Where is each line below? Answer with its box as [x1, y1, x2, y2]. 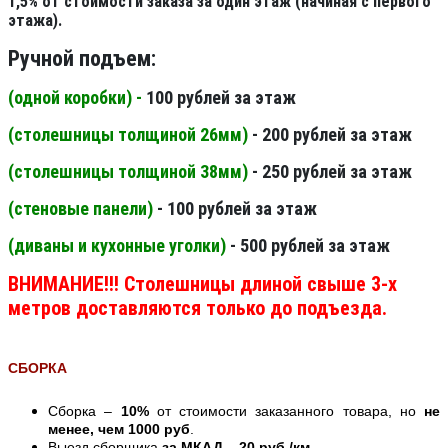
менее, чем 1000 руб [48, 420, 190, 437]
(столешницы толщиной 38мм [8, 160, 242, 182]
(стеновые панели [8, 197, 147, 219]
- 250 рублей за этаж [248, 160, 412, 182]
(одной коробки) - [8, 86, 146, 108]
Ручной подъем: [8, 45, 156, 71]
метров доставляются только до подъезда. [8, 295, 387, 320]
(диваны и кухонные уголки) [8, 234, 230, 256]
